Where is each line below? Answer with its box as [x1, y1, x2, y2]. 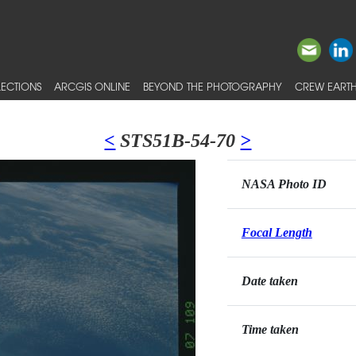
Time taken [241, 323, 299, 336]
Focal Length [241, 226, 312, 239]
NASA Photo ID [241, 177, 327, 191]
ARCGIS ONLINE [54, 79, 130, 94]
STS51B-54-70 [115, 130, 241, 151]
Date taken [241, 274, 298, 288]
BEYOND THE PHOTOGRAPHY [143, 79, 282, 94]
